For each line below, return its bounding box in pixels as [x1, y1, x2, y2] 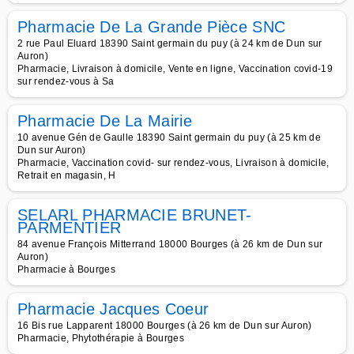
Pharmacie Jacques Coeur [17, 300, 209, 318]
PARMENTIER [17, 219, 122, 236]
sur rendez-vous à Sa [17, 76, 115, 87]
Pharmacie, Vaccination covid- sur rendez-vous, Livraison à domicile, [17, 157, 330, 168]
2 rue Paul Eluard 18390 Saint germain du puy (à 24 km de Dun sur [17, 38, 322, 49]
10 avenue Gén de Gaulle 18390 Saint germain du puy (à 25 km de [17, 132, 321, 143]
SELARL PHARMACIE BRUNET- [17, 206, 252, 224]
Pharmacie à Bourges [17, 264, 116, 275]
